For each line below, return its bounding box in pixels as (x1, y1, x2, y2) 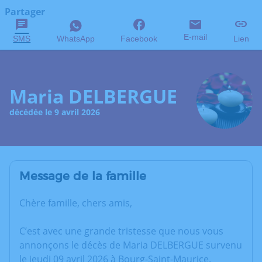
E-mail (184, 32, 208, 42)
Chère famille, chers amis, (19, 196, 132, 210)
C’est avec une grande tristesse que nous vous (19, 225, 223, 238)
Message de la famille (19, 169, 146, 184)
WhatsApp (56, 34, 95, 43)
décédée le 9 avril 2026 (9, 106, 100, 118)
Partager (5, 5, 45, 18)
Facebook (120, 34, 158, 43)
